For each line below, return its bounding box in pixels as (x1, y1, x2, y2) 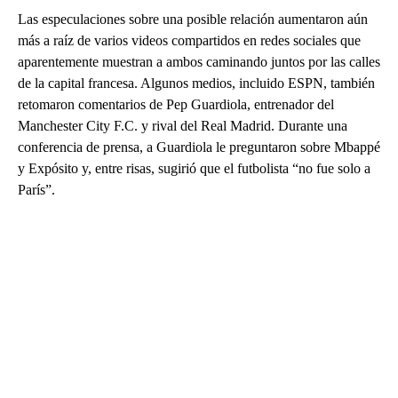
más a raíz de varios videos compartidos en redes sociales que (18, 32, 361, 48)
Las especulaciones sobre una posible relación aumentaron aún (18, 11, 368, 27)
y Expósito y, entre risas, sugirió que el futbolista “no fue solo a (18, 160, 370, 176)
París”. (18, 181, 55, 197)
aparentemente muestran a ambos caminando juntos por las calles (18, 53, 380, 69)
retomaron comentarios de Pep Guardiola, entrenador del (18, 96, 334, 112)
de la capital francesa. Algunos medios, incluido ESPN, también (18, 75, 375, 91)
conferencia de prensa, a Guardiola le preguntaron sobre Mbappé (18, 139, 380, 155)
